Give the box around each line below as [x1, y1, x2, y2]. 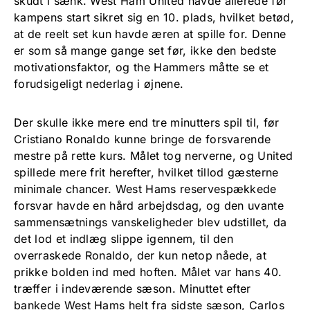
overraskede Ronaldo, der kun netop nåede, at [14, 248, 267, 262]
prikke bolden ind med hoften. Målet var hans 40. [14, 264, 282, 279]
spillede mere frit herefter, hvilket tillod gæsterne [14, 165, 279, 179]
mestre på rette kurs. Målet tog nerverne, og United [14, 148, 293, 163]
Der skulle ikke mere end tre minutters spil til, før [14, 115, 280, 129]
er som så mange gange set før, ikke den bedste [14, 43, 277, 57]
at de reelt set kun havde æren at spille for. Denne [14, 26, 286, 41]
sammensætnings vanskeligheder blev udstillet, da [14, 215, 287, 229]
